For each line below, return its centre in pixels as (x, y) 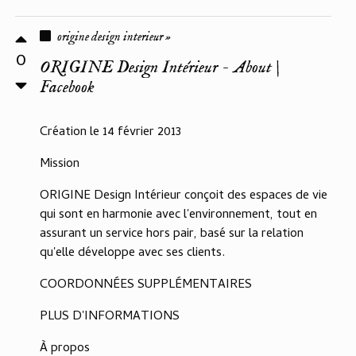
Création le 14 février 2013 (110, 133)
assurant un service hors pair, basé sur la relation (172, 235)
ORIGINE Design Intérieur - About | (160, 68)
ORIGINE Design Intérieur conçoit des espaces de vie (184, 197)
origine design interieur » (114, 38)
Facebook (67, 88)
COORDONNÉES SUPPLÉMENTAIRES (146, 286)
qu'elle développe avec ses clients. (132, 254)
